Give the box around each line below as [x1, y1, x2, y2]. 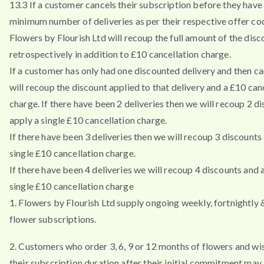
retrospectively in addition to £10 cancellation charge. [9, 48, 231, 60]
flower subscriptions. [9, 213, 97, 225]
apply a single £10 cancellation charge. [9, 114, 167, 126]
